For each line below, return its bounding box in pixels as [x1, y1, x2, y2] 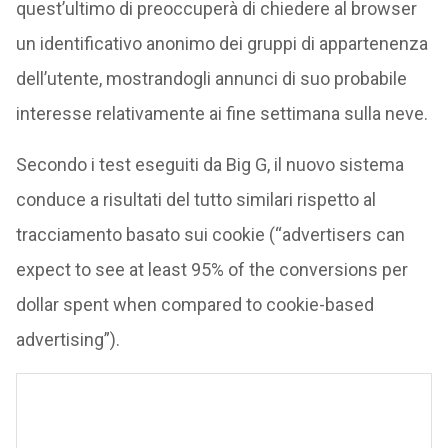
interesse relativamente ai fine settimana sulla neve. [15, 103, 428, 124]
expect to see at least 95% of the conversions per [15, 259, 408, 280]
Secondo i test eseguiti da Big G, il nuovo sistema [15, 154, 404, 175]
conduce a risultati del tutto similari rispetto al [15, 189, 376, 210]
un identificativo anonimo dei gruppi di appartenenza [15, 33, 428, 54]
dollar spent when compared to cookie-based [15, 294, 374, 315]
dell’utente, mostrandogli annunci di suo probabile [15, 68, 407, 89]
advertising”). [15, 329, 120, 350]
